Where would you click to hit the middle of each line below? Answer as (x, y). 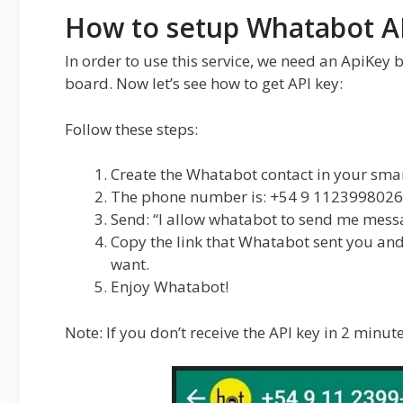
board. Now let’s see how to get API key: (204, 83)
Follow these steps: (131, 129)
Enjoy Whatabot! (170, 287)
